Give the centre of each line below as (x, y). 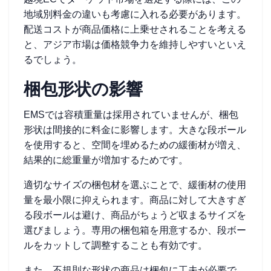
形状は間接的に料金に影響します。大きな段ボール (135, 130)
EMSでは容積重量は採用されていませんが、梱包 (131, 115)
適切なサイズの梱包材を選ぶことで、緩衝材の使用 (135, 185)
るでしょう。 (53, 60)
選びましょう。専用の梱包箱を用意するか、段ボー (135, 230)
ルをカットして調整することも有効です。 (116, 245)
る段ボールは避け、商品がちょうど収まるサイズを (135, 215)
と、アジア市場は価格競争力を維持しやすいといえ (135, 44)
